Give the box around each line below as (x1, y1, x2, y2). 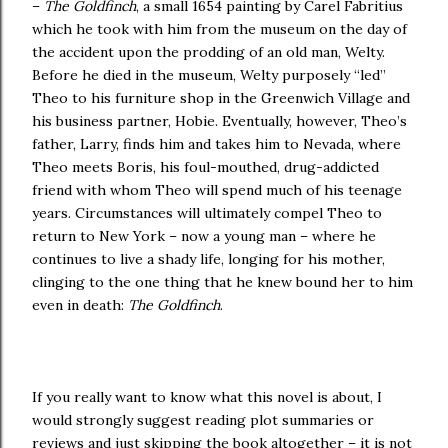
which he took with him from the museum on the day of (32, 20, 407, 38)
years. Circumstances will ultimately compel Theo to (32, 204, 382, 222)
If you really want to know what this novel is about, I (32, 388, 382, 406)
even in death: (32, 296, 128, 314)
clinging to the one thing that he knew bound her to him (32, 273, 413, 291)
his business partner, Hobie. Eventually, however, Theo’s (32, 112, 407, 130)
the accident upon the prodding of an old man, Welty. (32, 43, 385, 61)
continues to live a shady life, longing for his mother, (32, 250, 385, 268)
